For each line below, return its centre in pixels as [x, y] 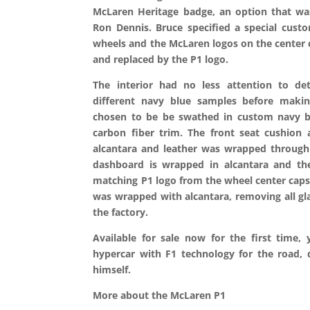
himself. [112, 269]
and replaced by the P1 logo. [161, 59]
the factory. [121, 212]
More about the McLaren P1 [159, 295]
